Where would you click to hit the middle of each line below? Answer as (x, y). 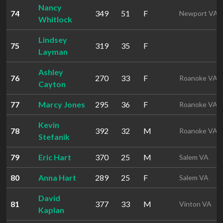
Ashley (51, 72)
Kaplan (51, 210)
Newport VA (199, 13)
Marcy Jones (62, 104)
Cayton (52, 84)
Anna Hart (57, 177)
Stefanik (54, 137)
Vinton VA (195, 204)
